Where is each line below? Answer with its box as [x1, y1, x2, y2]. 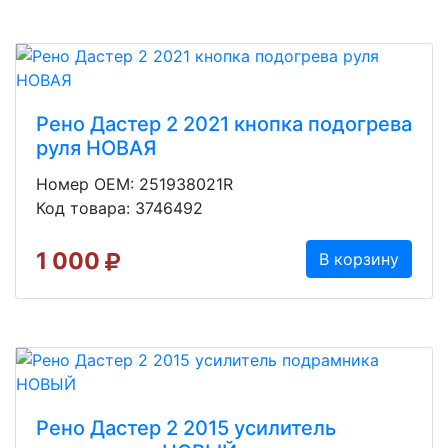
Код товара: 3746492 [36, 197, 203, 218]
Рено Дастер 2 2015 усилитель [36, 415, 336, 440]
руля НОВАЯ [36, 135, 157, 160]
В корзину [319, 248, 399, 269]
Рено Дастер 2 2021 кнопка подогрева [36, 111, 412, 136]
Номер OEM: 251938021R [36, 173, 233, 194]
